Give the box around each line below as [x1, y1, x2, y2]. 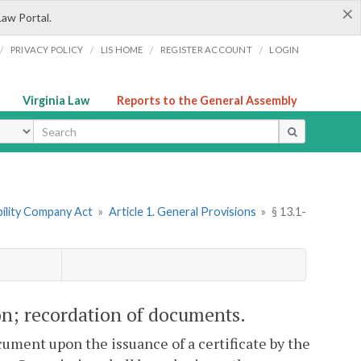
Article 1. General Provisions [108, 205, 256, 219]
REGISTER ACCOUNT [160, 44, 252, 55]
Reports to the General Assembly [117, 93, 297, 107]
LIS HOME [100, 44, 143, 55]
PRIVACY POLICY [10, 44, 84, 55]
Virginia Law [23, 93, 89, 107]
